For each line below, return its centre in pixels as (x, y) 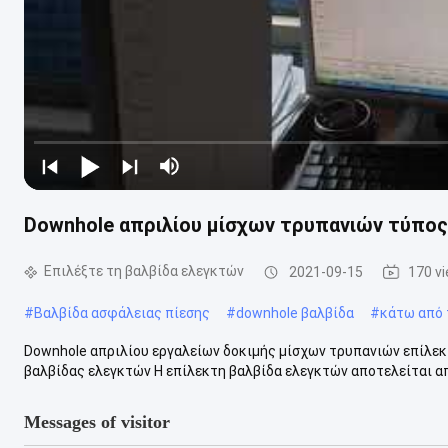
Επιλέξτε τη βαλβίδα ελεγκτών (144, 271)
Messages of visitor (97, 421)
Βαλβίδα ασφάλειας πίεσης (122, 312)
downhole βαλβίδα (295, 312)
